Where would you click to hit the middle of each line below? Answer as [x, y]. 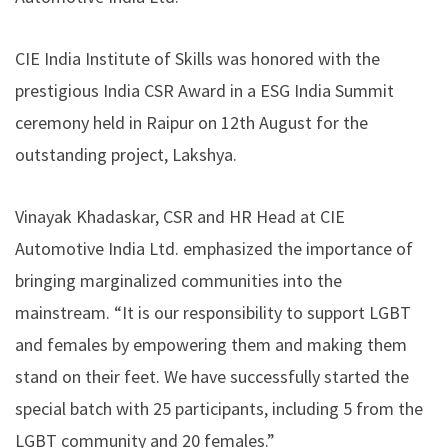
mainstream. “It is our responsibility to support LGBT [213, 312]
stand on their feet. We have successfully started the [212, 376]
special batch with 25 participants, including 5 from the [219, 408]
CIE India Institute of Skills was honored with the [197, 58]
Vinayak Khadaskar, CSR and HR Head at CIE [180, 216]
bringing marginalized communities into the [178, 280]
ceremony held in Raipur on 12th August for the [191, 122]
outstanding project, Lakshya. [126, 154]
